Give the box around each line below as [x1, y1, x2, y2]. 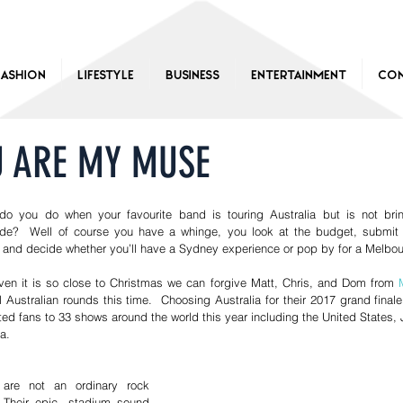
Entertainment [251, 67, 346, 80]
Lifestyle [77, 67, 134, 80]
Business [166, 67, 219, 80]
